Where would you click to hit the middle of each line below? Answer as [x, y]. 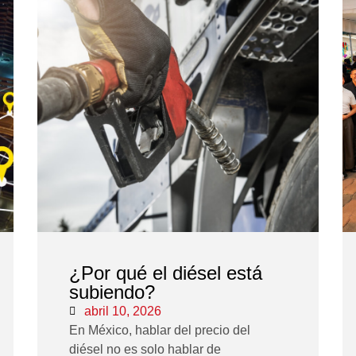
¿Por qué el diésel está [166, 273]
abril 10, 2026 [123, 311]
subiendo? [112, 292]
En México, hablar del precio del [160, 331]
